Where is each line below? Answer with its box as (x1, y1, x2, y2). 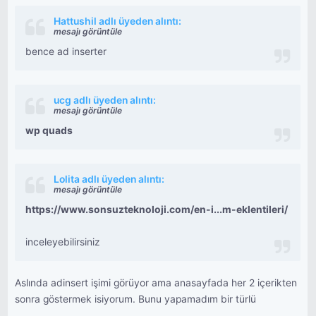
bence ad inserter (25, 46, 107, 57)
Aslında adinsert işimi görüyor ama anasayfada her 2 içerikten (15, 277, 298, 288)
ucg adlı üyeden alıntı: (54, 95, 157, 106)
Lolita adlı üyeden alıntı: (54, 174, 165, 185)
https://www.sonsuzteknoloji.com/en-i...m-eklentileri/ (25, 204, 288, 215)
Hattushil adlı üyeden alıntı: (54, 16, 182, 27)
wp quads (25, 125, 73, 136)
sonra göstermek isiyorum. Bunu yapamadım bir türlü (15, 293, 257, 305)
